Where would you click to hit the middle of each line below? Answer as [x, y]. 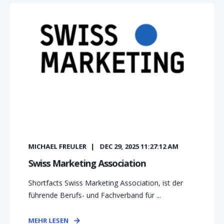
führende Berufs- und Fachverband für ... [95, 195]
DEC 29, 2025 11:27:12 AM [139, 146]
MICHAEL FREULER [57, 146]
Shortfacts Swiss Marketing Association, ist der [105, 183]
